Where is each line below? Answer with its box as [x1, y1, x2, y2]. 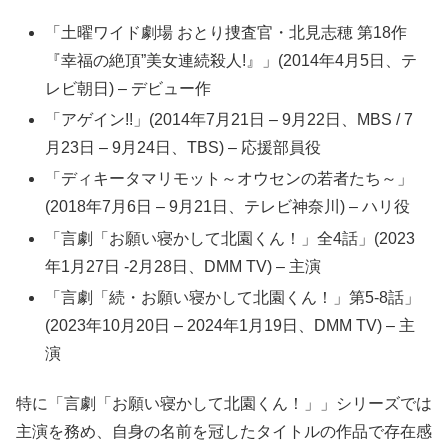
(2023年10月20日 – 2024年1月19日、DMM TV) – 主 [45, 316, 416, 334]
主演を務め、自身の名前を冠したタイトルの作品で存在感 [16, 423, 432, 441]
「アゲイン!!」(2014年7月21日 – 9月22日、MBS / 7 [45, 111, 414, 129]
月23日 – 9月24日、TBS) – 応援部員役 [45, 139, 322, 157]
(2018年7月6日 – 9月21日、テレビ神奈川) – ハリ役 [45, 198, 411, 216]
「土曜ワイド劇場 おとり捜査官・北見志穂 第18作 [45, 24, 408, 42]
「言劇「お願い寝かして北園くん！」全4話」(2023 [45, 229, 416, 247]
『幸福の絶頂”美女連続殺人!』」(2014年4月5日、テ [45, 52, 418, 70]
